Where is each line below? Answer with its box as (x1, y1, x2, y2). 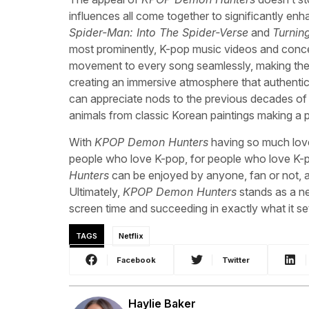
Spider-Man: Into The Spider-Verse (69, 26, 248, 40)
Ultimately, (69, 184, 123, 199)
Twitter (221, 255, 250, 265)
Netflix (118, 231, 143, 241)
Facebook (117, 255, 157, 265)
